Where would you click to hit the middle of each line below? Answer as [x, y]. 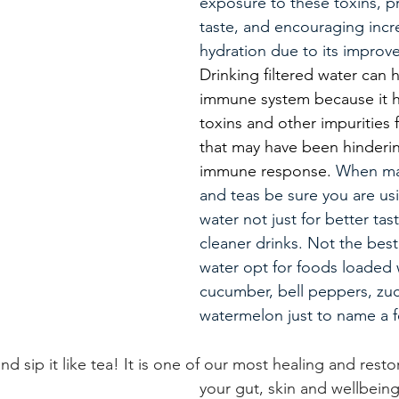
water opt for [248, 267]
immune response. [265, 171]
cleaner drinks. [251, 243]
